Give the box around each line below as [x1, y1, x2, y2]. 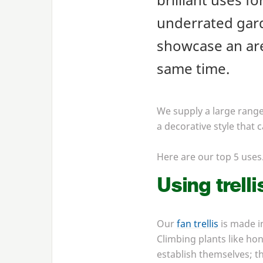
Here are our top [157, 150, 234, 163]
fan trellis [177, 217, 218, 230]
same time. [157, 58, 230, 78]
